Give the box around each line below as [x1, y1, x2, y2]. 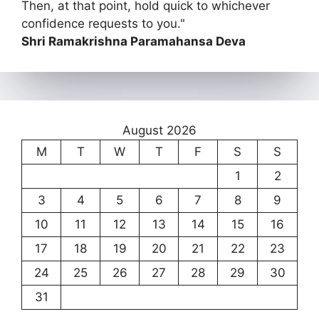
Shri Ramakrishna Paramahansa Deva [21, 33, 246, 48]
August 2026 [122, 122, 197, 137]
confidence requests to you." [21, 16, 185, 31]
